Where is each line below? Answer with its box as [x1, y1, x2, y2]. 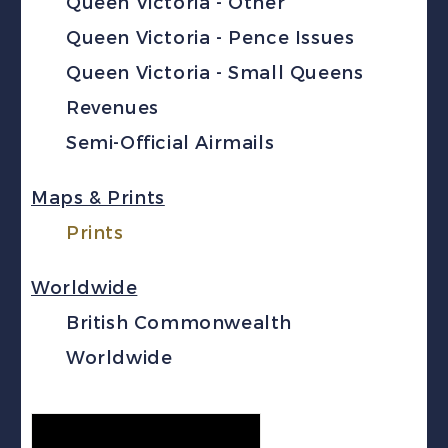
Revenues [66, 97, 159, 119]
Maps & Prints [31, 187, 165, 209]
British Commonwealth [66, 312, 292, 334]
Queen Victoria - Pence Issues [66, 27, 355, 49]
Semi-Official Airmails [66, 132, 275, 154]
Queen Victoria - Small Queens [66, 62, 364, 84]
